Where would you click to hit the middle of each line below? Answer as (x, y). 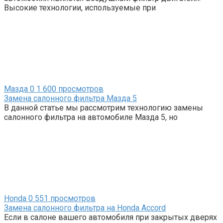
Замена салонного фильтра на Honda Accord (85, 208)
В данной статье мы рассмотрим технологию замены (104, 108)
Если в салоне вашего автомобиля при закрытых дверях (111, 217)
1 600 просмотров (69, 89)
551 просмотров (64, 198)
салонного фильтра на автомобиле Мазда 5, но (91, 117)
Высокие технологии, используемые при (80, 7)
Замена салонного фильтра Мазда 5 (70, 98)
